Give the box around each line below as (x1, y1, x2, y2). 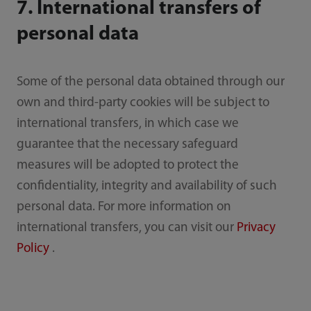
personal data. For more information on (16, 200, 231, 214)
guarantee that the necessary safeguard (16, 137, 238, 151)
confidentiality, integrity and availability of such (16, 179, 277, 193)
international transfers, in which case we (16, 117, 239, 131)
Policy (16, 242, 49, 255)
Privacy (236, 221, 276, 235)
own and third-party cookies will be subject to (16, 96, 269, 110)
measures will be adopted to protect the (16, 158, 239, 172)
